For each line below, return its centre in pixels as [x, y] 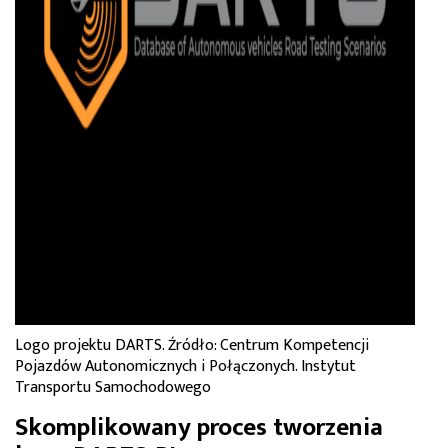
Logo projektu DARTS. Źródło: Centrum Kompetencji [192, 345]
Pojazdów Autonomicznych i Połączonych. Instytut [185, 366]
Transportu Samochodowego [113, 387]
